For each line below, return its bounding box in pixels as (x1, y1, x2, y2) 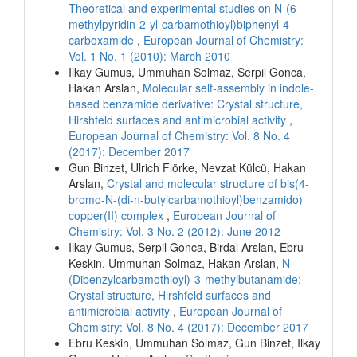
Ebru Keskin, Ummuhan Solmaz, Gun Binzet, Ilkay (69, 334, 320, 351)
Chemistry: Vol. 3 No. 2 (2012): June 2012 (69, 222, 280, 239)
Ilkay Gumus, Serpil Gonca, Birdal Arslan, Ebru (69, 238, 304, 255)
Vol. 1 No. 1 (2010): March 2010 (69, 47, 230, 64)
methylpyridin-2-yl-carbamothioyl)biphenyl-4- (69, 15, 293, 32)
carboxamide (69, 31, 137, 48)
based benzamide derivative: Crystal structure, (69, 95, 303, 112)
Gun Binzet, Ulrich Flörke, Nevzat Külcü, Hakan (69, 159, 306, 175)
